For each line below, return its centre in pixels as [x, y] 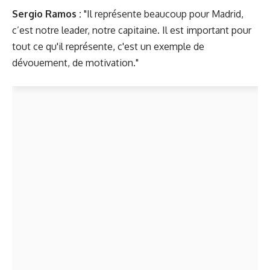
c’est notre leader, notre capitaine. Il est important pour [132, 30]
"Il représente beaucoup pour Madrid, [162, 14]
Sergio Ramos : [47, 14]
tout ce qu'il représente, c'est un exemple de [108, 46]
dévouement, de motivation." [75, 62]
